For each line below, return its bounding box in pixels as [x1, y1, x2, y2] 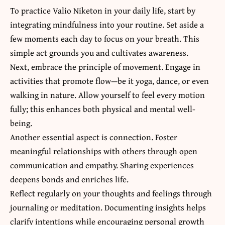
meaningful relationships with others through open [10, 144, 197, 157]
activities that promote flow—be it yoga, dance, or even [10, 74, 209, 87]
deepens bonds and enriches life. [10, 172, 129, 185]
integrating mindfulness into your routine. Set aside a [10, 18, 204, 31]
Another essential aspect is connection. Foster [10, 130, 177, 143]
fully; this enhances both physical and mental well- [10, 102, 195, 115]
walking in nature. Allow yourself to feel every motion [10, 88, 205, 101]
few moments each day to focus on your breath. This [10, 32, 199, 45]
